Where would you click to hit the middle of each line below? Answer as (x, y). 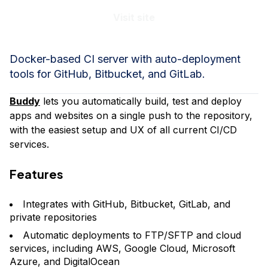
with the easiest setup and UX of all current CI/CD (123, 130)
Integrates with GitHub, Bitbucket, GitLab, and (127, 204)
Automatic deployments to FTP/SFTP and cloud (132, 235)
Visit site (134, 17)
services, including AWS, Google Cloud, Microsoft (122, 248)
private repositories (53, 217)
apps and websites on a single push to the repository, (131, 115)
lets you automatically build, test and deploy (141, 101)
